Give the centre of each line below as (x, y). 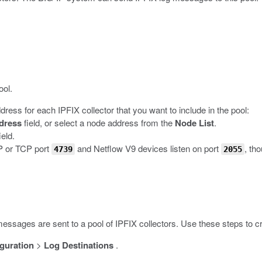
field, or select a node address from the (98, 123)
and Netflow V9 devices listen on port (148, 148)
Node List (194, 123)
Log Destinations (79, 245)
